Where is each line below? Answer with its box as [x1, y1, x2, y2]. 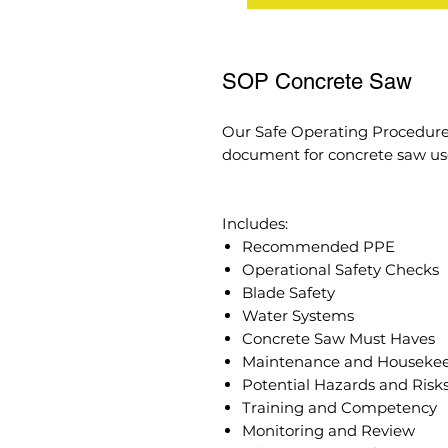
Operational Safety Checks [242, 259, 439, 279]
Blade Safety [242, 282, 339, 302]
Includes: [222, 213, 288, 233]
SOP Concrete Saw [222, 68, 412, 94]
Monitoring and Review [242, 420, 415, 440]
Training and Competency [242, 397, 437, 417]
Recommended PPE [242, 236, 395, 256]
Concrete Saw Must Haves [242, 328, 435, 348]
